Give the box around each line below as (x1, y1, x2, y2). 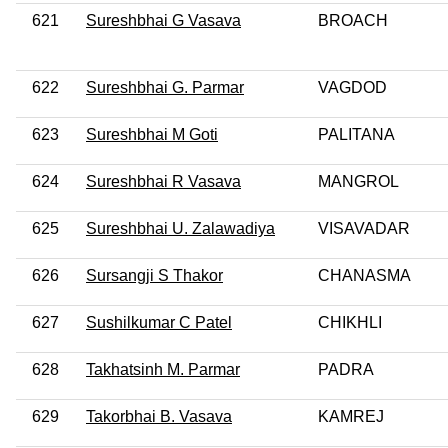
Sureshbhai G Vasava (86, 11, 241, 29)
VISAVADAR (318, 219, 410, 237)
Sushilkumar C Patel (86, 313, 232, 331)
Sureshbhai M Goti (86, 125, 218, 143)
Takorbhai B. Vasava (86, 407, 232, 425)
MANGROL (318, 172, 399, 190)
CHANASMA (318, 266, 411, 284)
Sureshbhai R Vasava (86, 172, 241, 190)
